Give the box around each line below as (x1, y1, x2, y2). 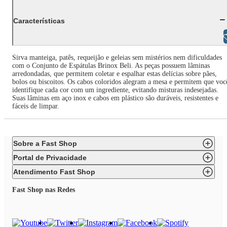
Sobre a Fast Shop (13, 139, 77, 147)
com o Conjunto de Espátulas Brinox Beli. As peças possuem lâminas (12, 62, 210, 69)
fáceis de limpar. (12, 102, 59, 110)
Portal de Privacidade (13, 154, 87, 162)
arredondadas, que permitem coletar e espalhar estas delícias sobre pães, (12, 70, 217, 78)
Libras (185, 32, 209, 41)
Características (13, 16, 65, 25)
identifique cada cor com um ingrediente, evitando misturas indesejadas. (12, 86, 218, 94)
